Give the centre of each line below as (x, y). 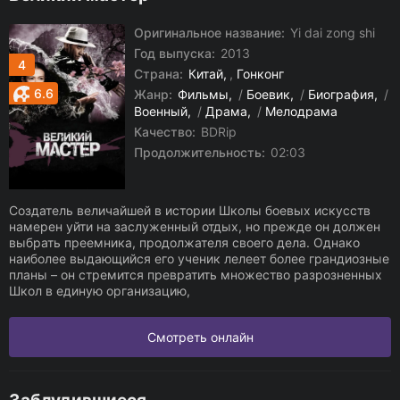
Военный (161, 111)
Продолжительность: (200, 152)
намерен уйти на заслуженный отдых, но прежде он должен (195, 226)
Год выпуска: (175, 53)
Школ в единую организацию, (100, 291)
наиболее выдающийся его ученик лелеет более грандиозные (199, 258)
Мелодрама (301, 111)
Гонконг (260, 74)
